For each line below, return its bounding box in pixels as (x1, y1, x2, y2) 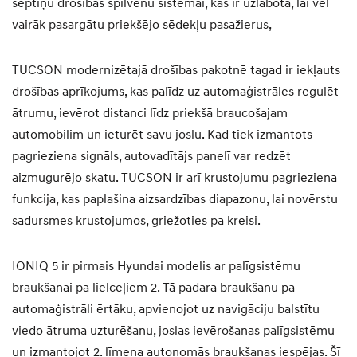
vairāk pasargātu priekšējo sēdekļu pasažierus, (12, 17, 272, 33)
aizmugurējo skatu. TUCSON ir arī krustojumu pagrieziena (12, 170, 337, 186)
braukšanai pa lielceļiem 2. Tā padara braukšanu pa (12, 280, 295, 296)
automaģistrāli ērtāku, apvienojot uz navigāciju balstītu (12, 301, 320, 318)
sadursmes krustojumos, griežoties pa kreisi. (12, 213, 261, 229)
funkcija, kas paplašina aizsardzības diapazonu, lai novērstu (12, 191, 338, 208)
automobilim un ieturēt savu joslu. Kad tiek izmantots (12, 127, 312, 143)
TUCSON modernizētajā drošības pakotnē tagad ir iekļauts (12, 62, 340, 79)
